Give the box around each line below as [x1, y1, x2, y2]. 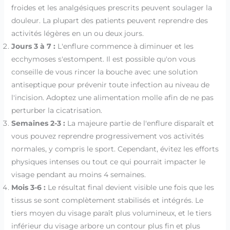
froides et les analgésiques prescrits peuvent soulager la [11, 3, 212, 12]
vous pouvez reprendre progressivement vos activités [11, 131, 204, 141]
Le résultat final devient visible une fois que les [45, 182, 214, 192]
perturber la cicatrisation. [11, 105, 102, 115]
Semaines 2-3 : [11, 118, 65, 128]
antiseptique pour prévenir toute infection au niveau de [11, 80, 209, 89]
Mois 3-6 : [11, 182, 46, 192]
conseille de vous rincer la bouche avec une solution [11, 67, 198, 76]
